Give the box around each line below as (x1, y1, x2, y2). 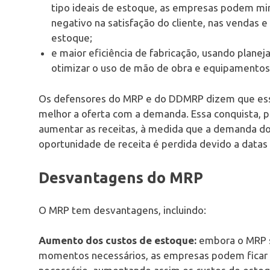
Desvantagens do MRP (39, 169, 203, 187)
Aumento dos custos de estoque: (39, 234, 196, 246)
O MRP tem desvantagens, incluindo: (39, 204, 206, 216)
